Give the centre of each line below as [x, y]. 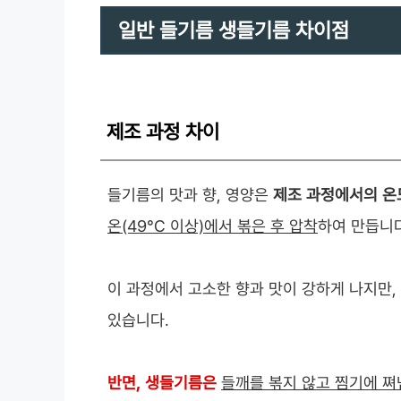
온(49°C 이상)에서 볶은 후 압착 [213, 226]
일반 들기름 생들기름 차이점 [234, 30]
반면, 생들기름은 [162, 383]
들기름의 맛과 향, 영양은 [190, 195]
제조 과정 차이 [163, 132]
